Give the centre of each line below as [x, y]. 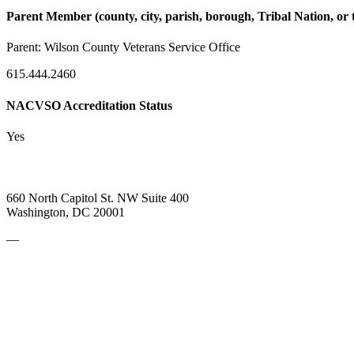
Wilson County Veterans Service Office [142, 47]
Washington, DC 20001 [66, 213]
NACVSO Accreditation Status [89, 105]
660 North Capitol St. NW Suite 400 [98, 198]
